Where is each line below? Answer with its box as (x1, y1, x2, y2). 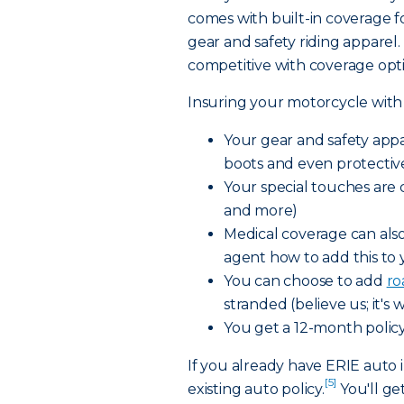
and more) (224, 202, 298, 219)
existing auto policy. (188, 381, 325, 398)
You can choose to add (224, 272, 387, 289)
